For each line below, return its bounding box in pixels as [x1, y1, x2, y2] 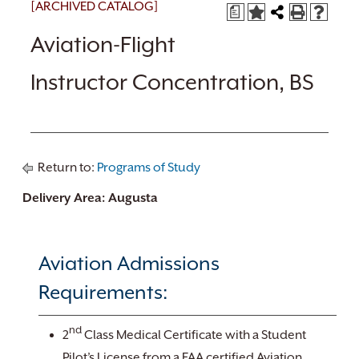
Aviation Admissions [38, 252, 220, 275]
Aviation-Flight [30, 32, 175, 57]
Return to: [35, 160, 97, 175]
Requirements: [38, 281, 167, 304]
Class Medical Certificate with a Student [82, 328, 306, 342]
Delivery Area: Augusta [22, 191, 158, 205]
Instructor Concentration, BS [30, 70, 314, 95]
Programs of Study [97, 160, 200, 175]
